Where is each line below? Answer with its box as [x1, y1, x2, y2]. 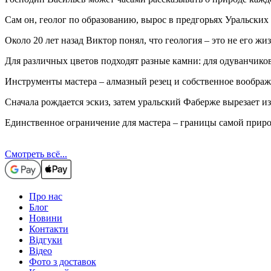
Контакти [29, 223, 68, 234]
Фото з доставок [29, 256, 96, 267]
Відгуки [29, 234, 62, 245]
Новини [29, 212, 62, 223]
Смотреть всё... [5, 148, 67, 159]
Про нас [29, 191, 62, 201]
